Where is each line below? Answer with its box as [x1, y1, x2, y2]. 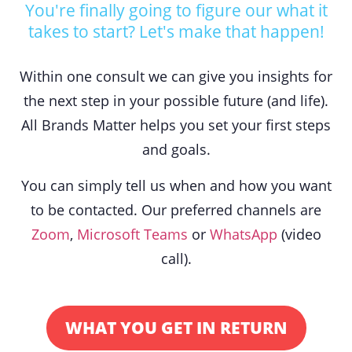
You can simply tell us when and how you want [20, 175, 332, 195]
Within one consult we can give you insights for [20, 67, 332, 86]
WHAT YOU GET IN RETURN [64, 316, 288, 339]
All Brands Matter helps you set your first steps [21, 115, 331, 135]
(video [277, 224, 321, 244]
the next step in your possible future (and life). [24, 91, 328, 111]
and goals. [141, 140, 211, 159]
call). [160, 248, 192, 268]
